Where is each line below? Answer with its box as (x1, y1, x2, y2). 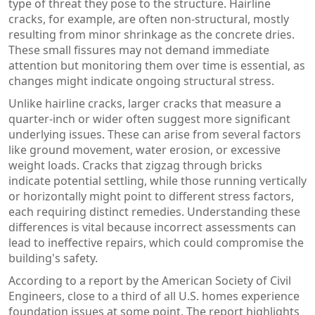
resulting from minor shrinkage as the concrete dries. (8, 26, 295, 42)
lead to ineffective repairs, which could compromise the (8, 234, 304, 250)
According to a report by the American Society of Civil (8, 272, 291, 288)
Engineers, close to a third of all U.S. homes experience (8, 288, 300, 304)
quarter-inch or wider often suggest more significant (8, 110, 290, 127)
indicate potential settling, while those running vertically (8, 172, 307, 188)
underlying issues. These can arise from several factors (8, 126, 301, 142)
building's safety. (8, 250, 98, 266)
